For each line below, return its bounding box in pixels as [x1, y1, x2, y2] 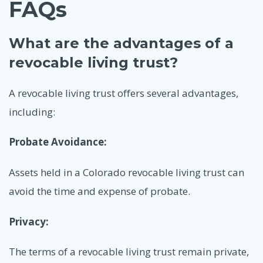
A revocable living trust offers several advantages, [9, 86, 238, 100]
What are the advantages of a [9, 35, 234, 52]
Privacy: [9, 214, 49, 228]
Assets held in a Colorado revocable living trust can [9, 165, 244, 179]
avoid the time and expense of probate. [9, 184, 190, 198]
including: [9, 104, 55, 119]
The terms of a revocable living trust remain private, [9, 245, 249, 259]
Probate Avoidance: [9, 135, 107, 149]
